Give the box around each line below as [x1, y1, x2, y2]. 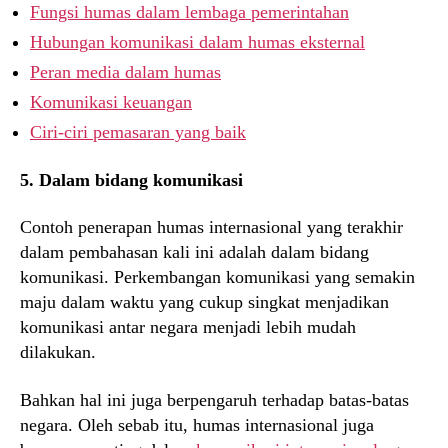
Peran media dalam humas [30, 62, 221, 83]
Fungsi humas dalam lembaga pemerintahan [30, 2, 349, 23]
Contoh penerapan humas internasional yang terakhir [20, 217, 403, 238]
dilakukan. [20, 342, 96, 363]
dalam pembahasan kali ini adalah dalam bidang [20, 242, 369, 263]
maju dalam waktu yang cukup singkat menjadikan [20, 292, 389, 313]
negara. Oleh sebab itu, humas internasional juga [20, 414, 374, 435]
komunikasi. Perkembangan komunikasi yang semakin [20, 267, 415, 288]
